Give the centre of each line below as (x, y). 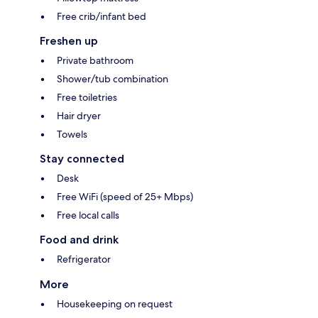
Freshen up (69, 41)
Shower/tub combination (113, 79)
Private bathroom (95, 61)
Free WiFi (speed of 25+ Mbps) (125, 197)
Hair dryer (79, 116)
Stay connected (82, 159)
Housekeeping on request (115, 304)
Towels (72, 135)
